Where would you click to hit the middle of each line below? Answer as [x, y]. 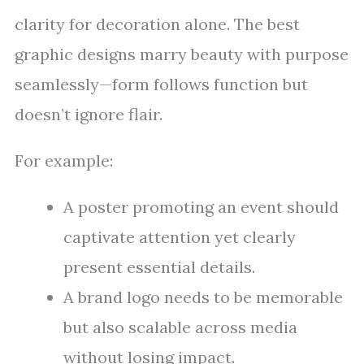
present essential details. [159, 267]
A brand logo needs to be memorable [203, 297]
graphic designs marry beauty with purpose [182, 54]
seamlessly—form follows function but [161, 84]
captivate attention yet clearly [180, 237]
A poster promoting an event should [201, 207]
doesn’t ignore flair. [89, 114]
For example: [64, 160]
